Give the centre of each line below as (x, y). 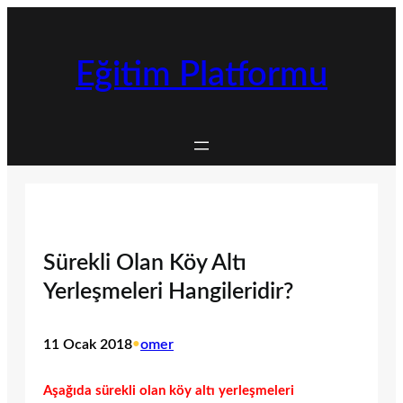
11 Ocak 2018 (88, 345)
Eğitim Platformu (201, 76)
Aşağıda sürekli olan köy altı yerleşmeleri (169, 390)
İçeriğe (26, 16)
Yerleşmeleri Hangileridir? (168, 292)
